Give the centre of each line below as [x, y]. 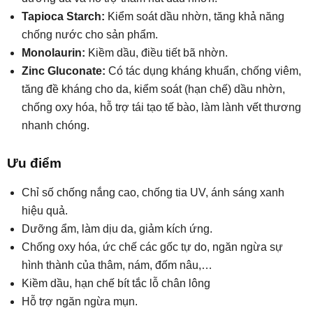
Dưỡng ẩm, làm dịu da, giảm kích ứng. [117, 229]
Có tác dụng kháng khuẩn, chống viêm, [203, 71]
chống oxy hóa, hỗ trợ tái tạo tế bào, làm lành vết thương [161, 108]
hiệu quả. [45, 211]
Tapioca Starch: [63, 17]
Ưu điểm [34, 163]
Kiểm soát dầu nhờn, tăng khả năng [195, 17]
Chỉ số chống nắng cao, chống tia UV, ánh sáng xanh [153, 193]
